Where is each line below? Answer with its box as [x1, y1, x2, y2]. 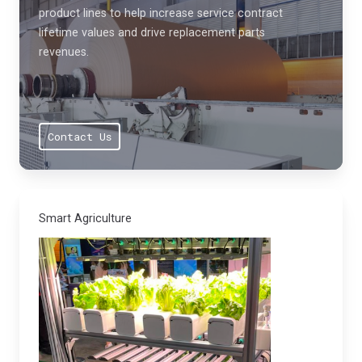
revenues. [39, 45, 89, 59]
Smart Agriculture [39, 211, 132, 225]
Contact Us [47, 128, 112, 144]
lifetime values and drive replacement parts [39, 26, 265, 40]
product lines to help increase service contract [39, 6, 283, 20]
